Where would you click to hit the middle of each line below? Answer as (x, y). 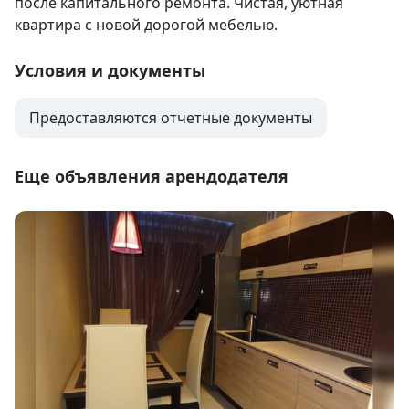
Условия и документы (110, 71)
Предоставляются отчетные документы (171, 118)
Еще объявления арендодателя (152, 177)
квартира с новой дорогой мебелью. (146, 25)
